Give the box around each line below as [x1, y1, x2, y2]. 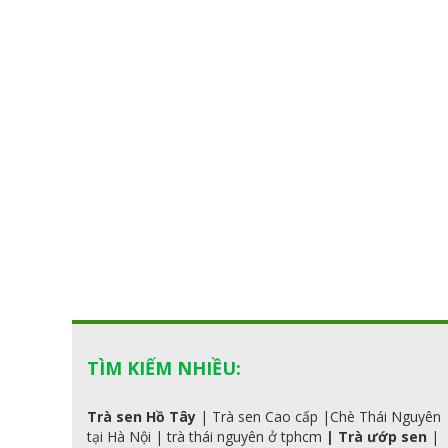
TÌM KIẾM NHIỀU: [87, 356, 241, 381]
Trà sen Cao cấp [212, 407, 318, 427]
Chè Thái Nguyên [330, 407, 441, 427]
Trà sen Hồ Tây [87, 407, 196, 427]
